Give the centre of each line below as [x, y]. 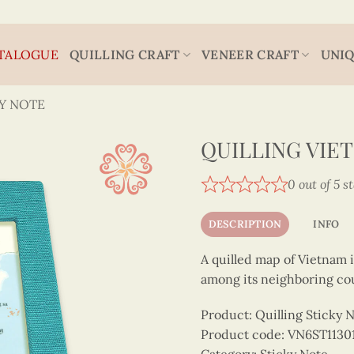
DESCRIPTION [245, 224]
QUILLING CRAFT [125, 54]
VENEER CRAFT [250, 54]
